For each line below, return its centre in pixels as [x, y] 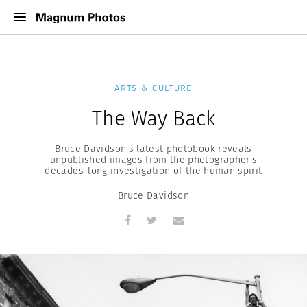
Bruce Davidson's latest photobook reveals [153, 149]
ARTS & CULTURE [153, 88]
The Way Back [153, 118]
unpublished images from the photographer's [153, 160]
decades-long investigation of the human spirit [153, 171]
